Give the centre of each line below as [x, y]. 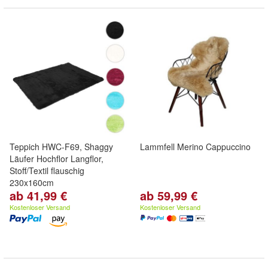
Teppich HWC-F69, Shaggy [61, 147]
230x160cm [32, 182]
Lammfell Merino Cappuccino [195, 147]
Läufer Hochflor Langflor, [57, 159]
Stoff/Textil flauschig [47, 170]
